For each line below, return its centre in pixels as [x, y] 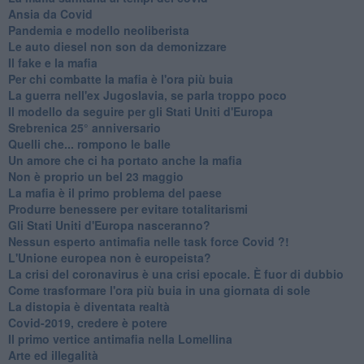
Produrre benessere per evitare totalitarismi [128, 208]
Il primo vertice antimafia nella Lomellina [120, 338]
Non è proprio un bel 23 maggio [95, 176]
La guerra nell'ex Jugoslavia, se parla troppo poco [147, 95]
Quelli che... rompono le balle [89, 143]
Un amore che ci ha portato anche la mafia [125, 160]
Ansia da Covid [50, 13]
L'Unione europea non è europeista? [109, 257]
